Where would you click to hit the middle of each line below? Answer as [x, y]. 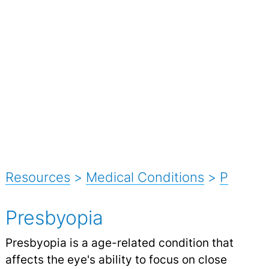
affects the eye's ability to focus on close [116, 259]
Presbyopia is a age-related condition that [119, 242]
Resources [38, 177]
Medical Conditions [145, 177]
